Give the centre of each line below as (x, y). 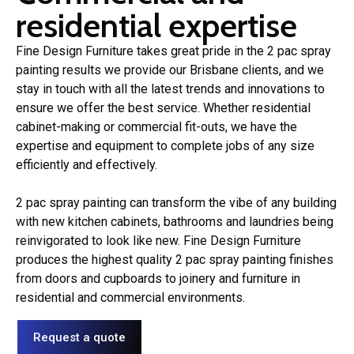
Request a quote (79, 338)
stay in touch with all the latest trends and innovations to (170, 88)
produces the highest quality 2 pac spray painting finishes (175, 259)
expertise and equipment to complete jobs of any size (165, 145)
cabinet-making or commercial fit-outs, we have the (156, 126)
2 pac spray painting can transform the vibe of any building (176, 202)
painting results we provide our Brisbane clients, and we (170, 70)
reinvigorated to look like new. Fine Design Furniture (158, 240)
